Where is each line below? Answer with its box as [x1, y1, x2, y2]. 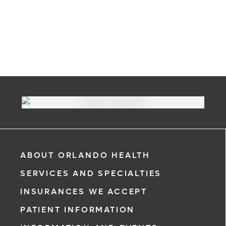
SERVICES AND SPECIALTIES [20, 168, 162, 179]
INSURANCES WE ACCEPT [20, 186, 147, 197]
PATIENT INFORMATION [20, 204, 135, 215]
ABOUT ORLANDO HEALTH [20, 150, 150, 160]
